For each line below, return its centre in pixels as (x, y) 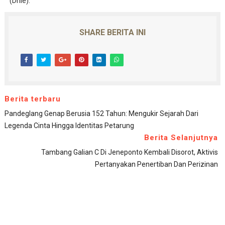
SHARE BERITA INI (112, 32)
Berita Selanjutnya (181, 137)
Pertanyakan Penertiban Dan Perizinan (157, 164)
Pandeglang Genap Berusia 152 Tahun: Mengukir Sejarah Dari (101, 113)
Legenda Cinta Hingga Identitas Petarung (69, 125)
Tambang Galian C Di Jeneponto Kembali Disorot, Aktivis (130, 152)
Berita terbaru (32, 99)
